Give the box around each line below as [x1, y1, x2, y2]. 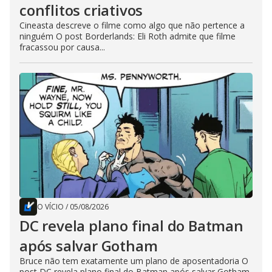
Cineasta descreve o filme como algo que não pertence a [19, 19, 245, 32]
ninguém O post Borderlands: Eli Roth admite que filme [19, 30, 236, 42]
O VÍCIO [37, 202, 64, 212]
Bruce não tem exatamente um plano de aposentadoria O [19, 255, 248, 267]
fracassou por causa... [19, 41, 105, 53]
